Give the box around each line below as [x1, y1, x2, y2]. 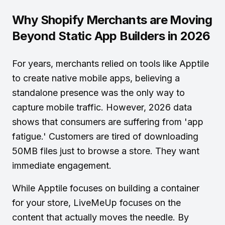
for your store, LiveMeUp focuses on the [12, 197, 181, 208]
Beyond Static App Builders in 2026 [12, 29, 210, 43]
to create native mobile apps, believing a [12, 73, 180, 83]
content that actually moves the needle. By [12, 212, 189, 222]
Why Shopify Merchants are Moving [12, 13, 212, 27]
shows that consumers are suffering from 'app [12, 117, 203, 127]
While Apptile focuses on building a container [12, 183, 199, 193]
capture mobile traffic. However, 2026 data [12, 102, 192, 113]
